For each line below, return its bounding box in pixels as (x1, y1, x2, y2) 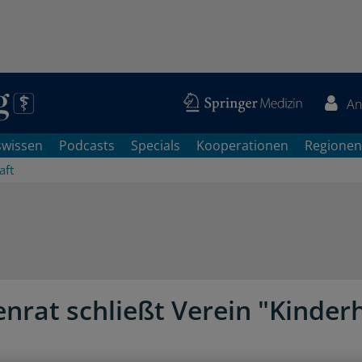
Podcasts (59, 137, 115, 154)
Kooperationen (196, 137, 288, 154)
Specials (131, 137, 180, 154)
